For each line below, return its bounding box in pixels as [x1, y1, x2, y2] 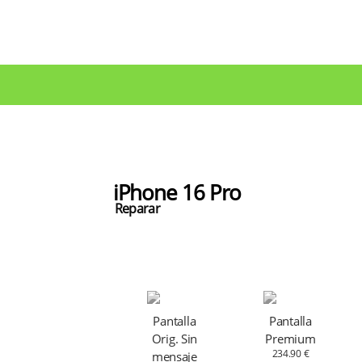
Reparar [114, 200, 160, 218]
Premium [265, 330, 316, 347]
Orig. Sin [151, 330, 198, 347]
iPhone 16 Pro [112, 178, 241, 208]
